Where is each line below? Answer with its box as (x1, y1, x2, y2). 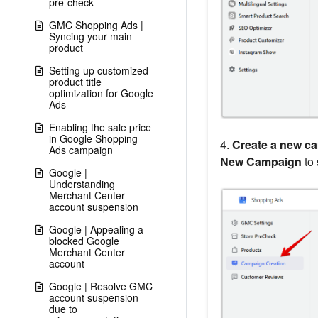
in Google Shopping (49, 131, 138, 146)
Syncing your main (49, 29, 132, 43)
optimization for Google (49, 86, 153, 100)
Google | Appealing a (49, 222, 143, 236)
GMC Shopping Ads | (49, 18, 143, 32)
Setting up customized (49, 63, 148, 77)
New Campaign (219, 153, 302, 170)
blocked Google (49, 234, 119, 248)
